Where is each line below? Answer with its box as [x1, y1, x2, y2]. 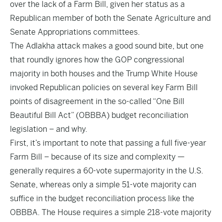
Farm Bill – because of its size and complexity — [10, 152, 185, 162]
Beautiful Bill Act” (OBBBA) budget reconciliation [10, 111, 188, 120]
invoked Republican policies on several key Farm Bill [10, 83, 198, 92]
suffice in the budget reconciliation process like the [10, 194, 194, 203]
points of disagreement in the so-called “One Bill [10, 97, 184, 106]
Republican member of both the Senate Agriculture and [10, 13, 211, 23]
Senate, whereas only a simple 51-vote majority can [10, 180, 196, 189]
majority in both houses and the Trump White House [10, 69, 198, 78]
